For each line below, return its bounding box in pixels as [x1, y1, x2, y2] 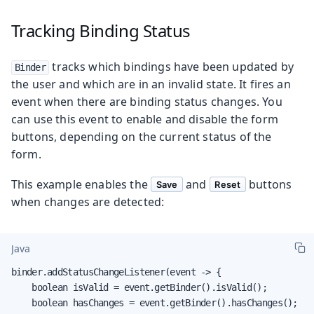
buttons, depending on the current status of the [11, 128, 272, 144]
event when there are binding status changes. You [11, 93, 282, 109]
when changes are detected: [11, 193, 165, 210]
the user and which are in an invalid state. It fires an [11, 76, 291, 92]
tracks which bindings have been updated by [49, 58, 294, 74]
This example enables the [11, 176, 151, 192]
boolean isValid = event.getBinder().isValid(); [11, 281, 267, 293]
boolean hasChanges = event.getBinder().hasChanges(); [11, 296, 298, 308]
